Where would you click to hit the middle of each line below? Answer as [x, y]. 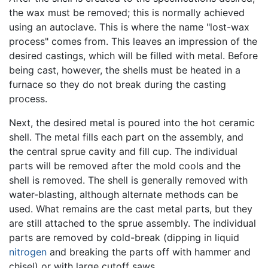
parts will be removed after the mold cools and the [125, 165]
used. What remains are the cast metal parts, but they [131, 208]
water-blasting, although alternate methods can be [124, 194]
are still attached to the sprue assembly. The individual [133, 223]
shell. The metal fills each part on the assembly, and [126, 137]
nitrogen [28, 252]
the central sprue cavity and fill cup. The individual [123, 151]
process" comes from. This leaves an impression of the [133, 41]
